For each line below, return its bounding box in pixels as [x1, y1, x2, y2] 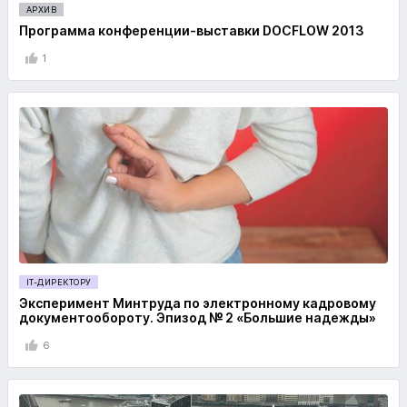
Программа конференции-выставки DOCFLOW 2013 [19, 23, 364, 38]
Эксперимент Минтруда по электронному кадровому [19, 295, 376, 311]
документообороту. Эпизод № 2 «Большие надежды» [19, 310, 376, 325]
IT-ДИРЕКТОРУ [26, 277, 92, 287]
